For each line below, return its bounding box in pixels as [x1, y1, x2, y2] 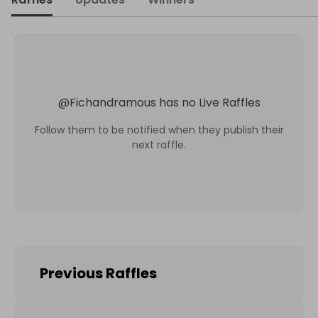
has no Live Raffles [158, 94, 261, 111]
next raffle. [132, 137, 186, 152]
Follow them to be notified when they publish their [34, 122, 284, 137]
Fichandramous [69, 94, 156, 111]
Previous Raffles [40, 263, 157, 283]
